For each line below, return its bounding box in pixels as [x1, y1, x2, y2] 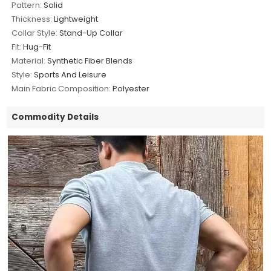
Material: [11, 55, 46, 67]
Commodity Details [11, 111, 99, 123]
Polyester [113, 83, 150, 95]
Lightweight [54, 13, 99, 25]
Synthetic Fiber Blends [47, 55, 133, 67]
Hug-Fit [23, 41, 51, 53]
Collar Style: [11, 27, 58, 39]
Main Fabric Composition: [11, 83, 111, 95]
